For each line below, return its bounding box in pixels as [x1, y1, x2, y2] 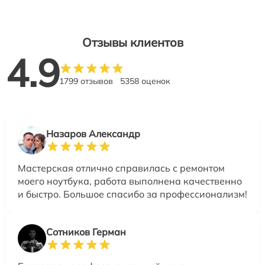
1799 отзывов [59, 76, 113, 86]
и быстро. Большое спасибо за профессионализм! [18, 188, 247, 200]
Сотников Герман [46, 226, 126, 238]
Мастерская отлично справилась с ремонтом [18, 162, 225, 174]
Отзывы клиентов [82, 35, 183, 50]
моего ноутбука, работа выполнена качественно [18, 175, 242, 187]
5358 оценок [120, 76, 170, 86]
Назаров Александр [46, 128, 140, 140]
